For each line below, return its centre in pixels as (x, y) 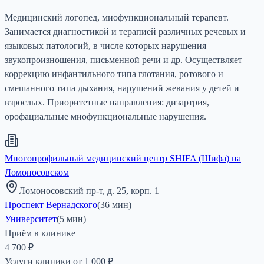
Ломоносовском (37, 172)
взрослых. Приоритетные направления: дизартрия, (107, 102)
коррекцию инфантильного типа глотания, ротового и (114, 74)
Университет (31, 219)
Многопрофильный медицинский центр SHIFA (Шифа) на (123, 158)
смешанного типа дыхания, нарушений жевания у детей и (122, 88)
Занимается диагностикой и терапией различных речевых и (125, 31)
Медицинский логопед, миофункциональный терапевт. (117, 17)
